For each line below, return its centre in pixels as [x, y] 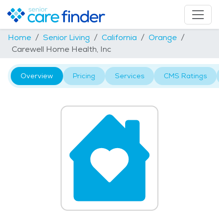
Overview [37, 76]
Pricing [84, 76]
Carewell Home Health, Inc [61, 49]
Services [130, 76]
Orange [163, 38]
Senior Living [66, 38]
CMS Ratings [185, 76]
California [119, 38]
